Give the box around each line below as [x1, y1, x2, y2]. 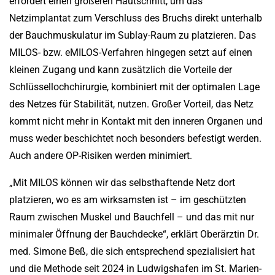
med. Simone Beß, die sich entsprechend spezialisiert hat [9, 246, 255, 258]
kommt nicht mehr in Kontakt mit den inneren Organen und [9, 115, 263, 128]
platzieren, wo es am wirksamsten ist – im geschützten [9, 194, 246, 206]
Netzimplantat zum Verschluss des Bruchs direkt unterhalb [9, 12, 262, 25]
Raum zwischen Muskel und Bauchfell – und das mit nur [9, 211, 254, 223]
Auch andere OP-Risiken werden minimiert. [9, 150, 192, 162]
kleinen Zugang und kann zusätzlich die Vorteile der [9, 64, 232, 76]
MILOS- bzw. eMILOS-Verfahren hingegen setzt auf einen [9, 47, 252, 59]
